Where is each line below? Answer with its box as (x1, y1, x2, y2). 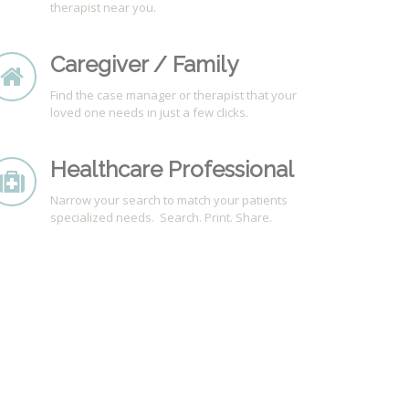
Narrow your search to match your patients (50, 192, 288, 208)
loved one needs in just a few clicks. (50, 104, 248, 121)
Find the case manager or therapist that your (50, 87, 297, 103)
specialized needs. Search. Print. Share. (50, 209, 272, 225)
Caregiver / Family (50, 51, 238, 78)
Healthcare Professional (50, 156, 294, 183)
